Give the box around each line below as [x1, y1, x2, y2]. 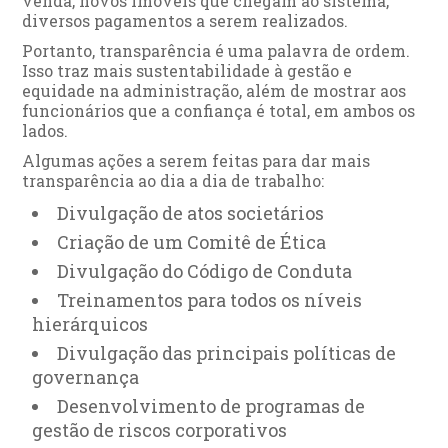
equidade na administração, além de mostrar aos [22, 79, 407, 101]
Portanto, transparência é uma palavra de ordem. [22, 39, 411, 61]
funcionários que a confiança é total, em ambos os [22, 99, 416, 121]
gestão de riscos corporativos [32, 417, 292, 442]
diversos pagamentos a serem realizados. [22, 9, 349, 31]
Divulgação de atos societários [57, 200, 325, 225]
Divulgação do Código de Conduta [57, 258, 353, 283]
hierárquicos [32, 311, 149, 336]
